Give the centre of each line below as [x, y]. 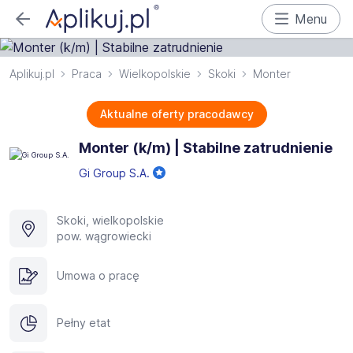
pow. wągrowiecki [104, 236]
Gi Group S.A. [116, 173]
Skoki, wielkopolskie [110, 220]
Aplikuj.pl [32, 74]
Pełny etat [84, 323]
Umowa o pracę [98, 275]
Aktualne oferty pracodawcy [176, 114]
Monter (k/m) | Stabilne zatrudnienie [206, 148]
